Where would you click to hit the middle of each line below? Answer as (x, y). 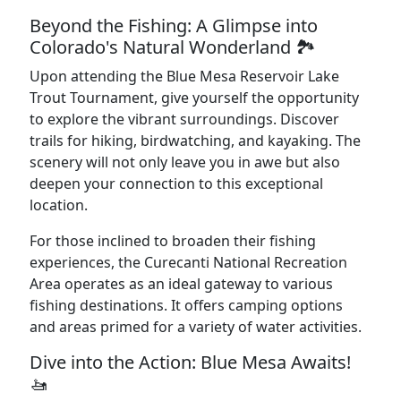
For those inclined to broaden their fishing (173, 241)
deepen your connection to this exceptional (176, 183)
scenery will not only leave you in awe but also (185, 162)
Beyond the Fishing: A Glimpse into (174, 26)
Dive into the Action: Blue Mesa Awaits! (190, 362)
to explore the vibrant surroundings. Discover (184, 119)
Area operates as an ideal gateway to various (181, 284)
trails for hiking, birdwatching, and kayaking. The (195, 141)
